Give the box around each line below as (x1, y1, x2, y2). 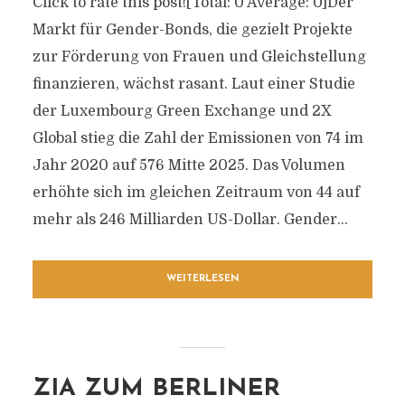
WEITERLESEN (165, 274, 240, 284)
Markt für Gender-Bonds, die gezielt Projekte (32, 22, 353, 38)
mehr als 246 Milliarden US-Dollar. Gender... (32, 212, 348, 228)
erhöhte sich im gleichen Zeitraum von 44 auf (32, 184, 360, 201)
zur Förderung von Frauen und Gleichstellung (32, 49, 366, 65)
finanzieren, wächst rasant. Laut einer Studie (32, 76, 355, 92)
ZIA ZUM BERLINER (32, 377, 280, 401)
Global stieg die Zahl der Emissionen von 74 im (32, 130, 363, 146)
